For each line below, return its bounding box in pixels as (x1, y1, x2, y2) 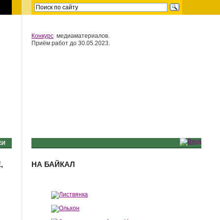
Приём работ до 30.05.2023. (31, 40, 110, 47)
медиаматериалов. (54, 32, 110, 39)
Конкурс (31, 32, 54, 39)
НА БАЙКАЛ (31, 160, 76, 168)
